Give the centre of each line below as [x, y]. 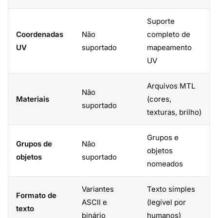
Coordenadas [40, 34]
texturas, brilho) [174, 112]
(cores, [159, 99]
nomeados [165, 164]
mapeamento [169, 47]
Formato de [36, 195]
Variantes [98, 189]
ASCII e [94, 202]
